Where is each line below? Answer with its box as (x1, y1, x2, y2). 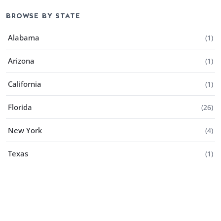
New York (8, 125, 42, 135)
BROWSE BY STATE (6, 12, 80, 20)
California (8, 79, 41, 89)
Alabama (8, 33, 39, 42)
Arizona (8, 56, 35, 66)
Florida (8, 102, 32, 112)
